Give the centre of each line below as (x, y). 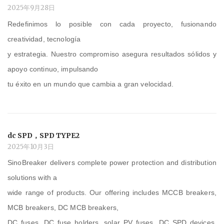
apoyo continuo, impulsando (53, 69)
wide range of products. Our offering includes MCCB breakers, (112, 193)
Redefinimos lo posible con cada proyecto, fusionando (112, 24)
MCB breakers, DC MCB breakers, (63, 208)
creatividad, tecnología (44, 39)
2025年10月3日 (31, 146)
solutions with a (32, 178)
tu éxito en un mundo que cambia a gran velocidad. (90, 84)
